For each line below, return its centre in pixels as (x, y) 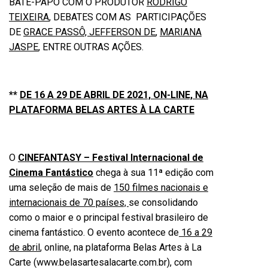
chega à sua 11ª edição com (153, 173)
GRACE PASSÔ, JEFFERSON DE (89, 32)
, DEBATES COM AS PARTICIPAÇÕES (128, 17)
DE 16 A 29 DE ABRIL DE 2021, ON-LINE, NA (114, 95)
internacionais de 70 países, (69, 202)
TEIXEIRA (29, 17)
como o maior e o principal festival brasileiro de (109, 217)
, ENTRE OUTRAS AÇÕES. (91, 47)
